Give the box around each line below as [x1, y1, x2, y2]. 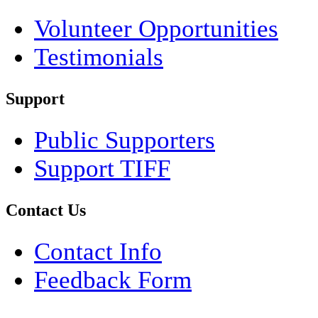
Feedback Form [34, 265, 192, 294]
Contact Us [6, 200, 86, 219]
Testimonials [34, 43, 163, 71]
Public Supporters [34, 126, 215, 154]
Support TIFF [34, 154, 170, 182]
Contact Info [34, 237, 162, 265]
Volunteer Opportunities [34, 14, 278, 43]
